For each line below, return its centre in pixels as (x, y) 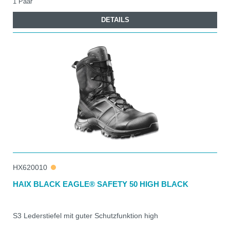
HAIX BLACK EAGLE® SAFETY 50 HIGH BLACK (101, 184)
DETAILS (115, 20)
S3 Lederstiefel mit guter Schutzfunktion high (85, 215)
